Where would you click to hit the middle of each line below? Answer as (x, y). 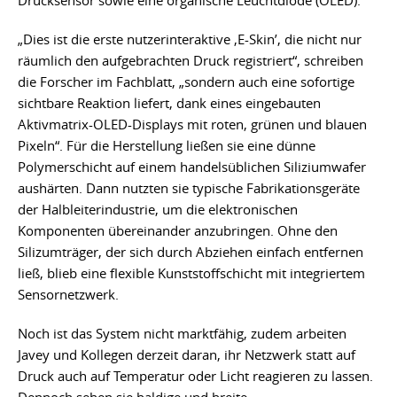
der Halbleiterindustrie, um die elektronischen (158, 210)
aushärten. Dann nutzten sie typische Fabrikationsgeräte (189, 188)
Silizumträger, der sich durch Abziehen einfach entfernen (191, 252)
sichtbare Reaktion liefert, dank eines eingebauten (169, 103)
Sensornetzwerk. (68, 295)
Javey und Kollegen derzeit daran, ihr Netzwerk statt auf (187, 355)
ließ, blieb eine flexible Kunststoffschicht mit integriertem (191, 273)
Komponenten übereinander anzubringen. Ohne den (178, 231)
